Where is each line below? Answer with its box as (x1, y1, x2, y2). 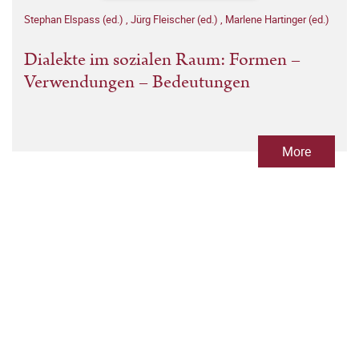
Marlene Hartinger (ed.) (225, 12, 329, 27)
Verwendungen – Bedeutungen (24, 69, 250, 96)
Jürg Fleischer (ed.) (131, 12, 220, 27)
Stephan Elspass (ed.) (24, 12, 126, 27)
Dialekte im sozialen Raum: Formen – (24, 46, 301, 74)
